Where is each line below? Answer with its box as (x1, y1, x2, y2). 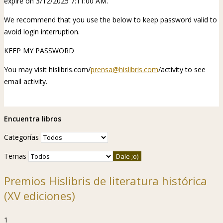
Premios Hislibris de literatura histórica (4, 173, 207, 188)
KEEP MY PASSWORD (4, 45, 74, 55)
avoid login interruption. (4, 26, 80, 36)
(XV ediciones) (4, 188, 75, 203)
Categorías (4, 132, 39, 142)
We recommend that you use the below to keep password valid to (4, 14, 217, 24)
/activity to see (158, 64, 206, 74)
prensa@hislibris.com (91, 64, 158, 74)
